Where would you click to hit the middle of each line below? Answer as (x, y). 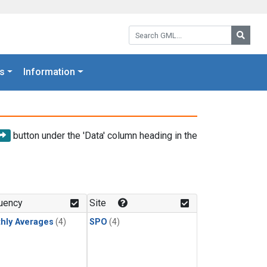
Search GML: (154, 30)
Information (49, 72)
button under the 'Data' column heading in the (104, 135)
